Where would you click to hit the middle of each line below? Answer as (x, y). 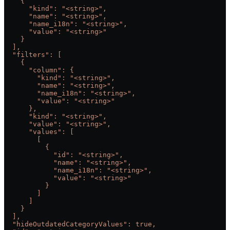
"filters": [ (33, 55)
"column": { (39, 70)
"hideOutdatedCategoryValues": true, (80, 224)
